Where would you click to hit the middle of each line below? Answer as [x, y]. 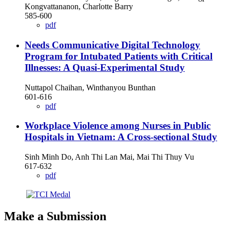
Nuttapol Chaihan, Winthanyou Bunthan [90, 87]
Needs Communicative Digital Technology [112, 45]
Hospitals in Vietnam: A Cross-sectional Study [121, 137]
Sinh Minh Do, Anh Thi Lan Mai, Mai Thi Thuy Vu [109, 157]
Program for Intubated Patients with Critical [119, 56]
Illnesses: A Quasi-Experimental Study [105, 67]
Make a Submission [55, 216]
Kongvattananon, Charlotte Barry [79, 7]
